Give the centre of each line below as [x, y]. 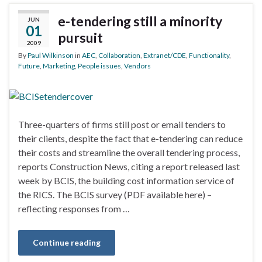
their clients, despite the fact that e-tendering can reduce [130, 139]
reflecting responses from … [74, 209]
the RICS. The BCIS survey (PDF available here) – [115, 195]
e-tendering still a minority [140, 21]
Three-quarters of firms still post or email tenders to [122, 125]
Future [29, 66]
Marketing [59, 66]
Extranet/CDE [165, 56]
